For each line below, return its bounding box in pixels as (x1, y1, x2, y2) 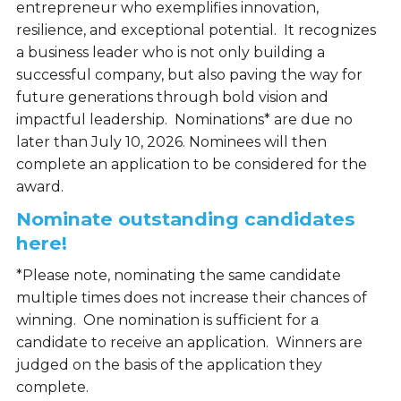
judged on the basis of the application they (15, 356, 322, 374)
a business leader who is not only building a (15, 44, 325, 62)
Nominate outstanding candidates (15, 208, 355, 231)
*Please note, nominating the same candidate (15, 267, 341, 285)
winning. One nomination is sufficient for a (15, 311, 319, 329)
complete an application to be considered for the (15, 156, 367, 174)
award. (15, 178, 64, 196)
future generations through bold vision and (15, 89, 328, 107)
